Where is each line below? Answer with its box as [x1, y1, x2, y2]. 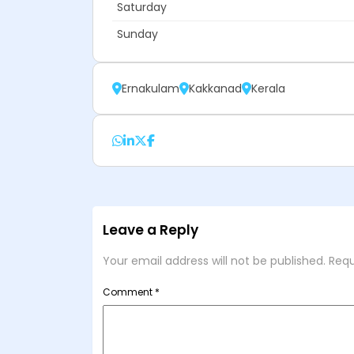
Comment [103, 285, 156, 299]
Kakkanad [189, 81, 242, 96]
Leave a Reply [103, 220, 199, 240]
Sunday [117, 26, 158, 42]
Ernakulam [122, 81, 179, 96]
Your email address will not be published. [103, 253, 326, 269]
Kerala [251, 81, 285, 96]
